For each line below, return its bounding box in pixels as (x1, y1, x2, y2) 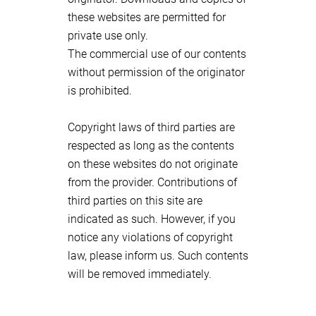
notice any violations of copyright (68, 231, 233, 244)
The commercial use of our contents (68, 47, 246, 61)
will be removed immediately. (68, 267, 212, 281)
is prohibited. (68, 84, 132, 97)
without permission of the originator (68, 66, 245, 79)
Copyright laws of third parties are (68, 121, 235, 134)
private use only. (68, 29, 148, 42)
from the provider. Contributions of (68, 176, 237, 189)
